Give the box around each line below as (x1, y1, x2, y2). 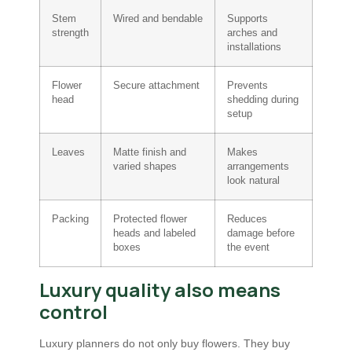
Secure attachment (113, 80, 200, 92)
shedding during (227, 94, 299, 106)
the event (227, 242, 269, 254)
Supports (227, 13, 268, 25)
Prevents (227, 80, 268, 92)
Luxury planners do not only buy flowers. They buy (39, 337, 290, 350)
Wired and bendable (113, 13, 203, 25)
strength (52, 27, 89, 39)
